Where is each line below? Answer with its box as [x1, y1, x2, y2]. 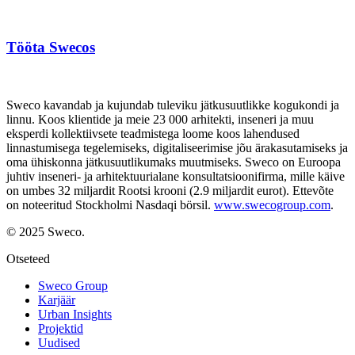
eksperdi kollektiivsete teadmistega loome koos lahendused [6, 127, 300, 141]
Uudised [38, 336, 80, 350]
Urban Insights [38, 307, 112, 322]
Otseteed [6, 252, 50, 266]
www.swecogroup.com [214, 198, 330, 212]
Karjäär [38, 293, 75, 307]
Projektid [38, 322, 83, 336]
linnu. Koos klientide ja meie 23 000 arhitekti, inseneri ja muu [6, 113, 314, 127]
